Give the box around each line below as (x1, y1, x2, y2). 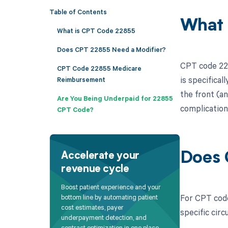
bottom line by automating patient (61, 192, 158, 202)
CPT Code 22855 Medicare (56, 63, 141, 73)
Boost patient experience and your (61, 182, 161, 192)
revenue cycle (61, 164, 129, 175)
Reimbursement (56, 74, 105, 84)
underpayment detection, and (61, 213, 147, 222)
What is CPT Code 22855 (56, 25, 135, 35)
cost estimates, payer (61, 203, 124, 212)
